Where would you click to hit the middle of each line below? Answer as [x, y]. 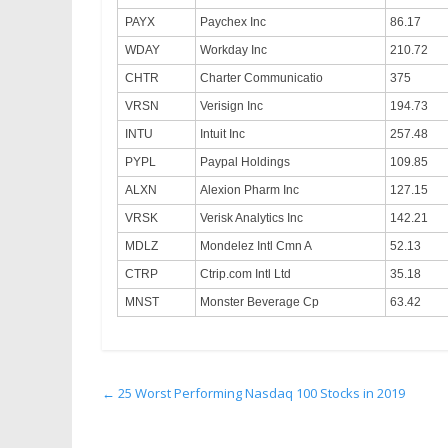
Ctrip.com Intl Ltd [245, 273]
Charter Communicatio [261, 77]
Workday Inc [233, 49]
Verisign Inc [231, 105]
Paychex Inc [233, 21]
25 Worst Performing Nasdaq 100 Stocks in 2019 [260, 392]
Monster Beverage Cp [259, 301]
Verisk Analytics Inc [251, 217]
